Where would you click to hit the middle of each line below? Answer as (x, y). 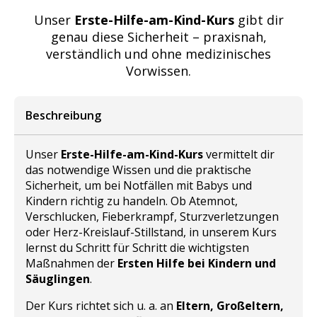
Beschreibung (63, 115)
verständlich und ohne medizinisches (158, 53)
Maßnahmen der (71, 263)
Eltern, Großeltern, (230, 305)
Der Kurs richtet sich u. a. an (101, 305)
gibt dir (259, 19)
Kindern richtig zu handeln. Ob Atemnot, (132, 201)
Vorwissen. (158, 70)
